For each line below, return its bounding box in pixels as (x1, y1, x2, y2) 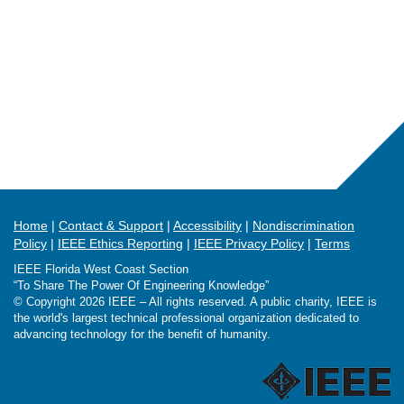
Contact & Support (59, 218, 163, 234)
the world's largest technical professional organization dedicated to (14, 311, 359, 326)
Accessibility (173, 218, 242, 234)
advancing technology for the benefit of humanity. (14, 327, 271, 342)
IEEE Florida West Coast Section (14, 262, 188, 277)
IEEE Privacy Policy (194, 236, 304, 252)
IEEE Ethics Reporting (58, 236, 183, 252)
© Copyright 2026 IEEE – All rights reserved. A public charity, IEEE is (14, 295, 377, 309)
